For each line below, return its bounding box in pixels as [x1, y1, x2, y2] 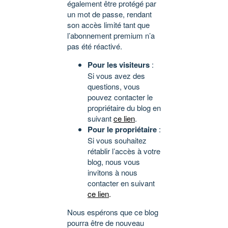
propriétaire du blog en [88, 102, 161, 113]
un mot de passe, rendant [67, 9, 152, 20]
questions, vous [88, 81, 140, 92]
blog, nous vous [88, 156, 140, 167]
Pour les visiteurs [88, 59, 150, 71]
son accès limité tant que [67, 19, 150, 31]
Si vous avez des [88, 70, 145, 81]
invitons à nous [88, 167, 137, 178]
